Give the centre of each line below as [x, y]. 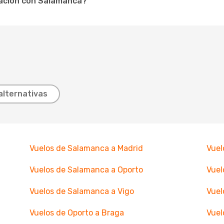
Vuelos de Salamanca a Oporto [86, 170]
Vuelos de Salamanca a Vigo [81, 191]
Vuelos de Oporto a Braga [76, 213]
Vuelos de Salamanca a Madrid [86, 148]
